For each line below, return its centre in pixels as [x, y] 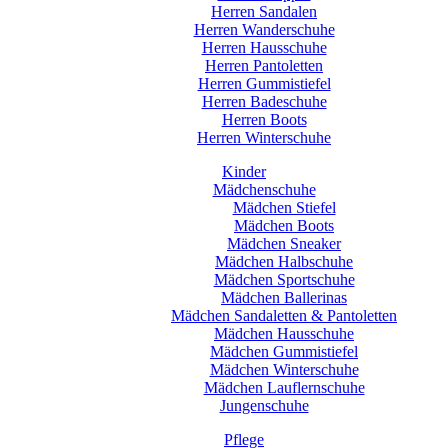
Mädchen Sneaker [284, 243]
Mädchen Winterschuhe [284, 369]
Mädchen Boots [284, 225]
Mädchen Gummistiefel [284, 351]
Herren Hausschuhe [264, 47]
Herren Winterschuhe [264, 137]
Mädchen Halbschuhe [284, 261]
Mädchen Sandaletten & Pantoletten [284, 315]
